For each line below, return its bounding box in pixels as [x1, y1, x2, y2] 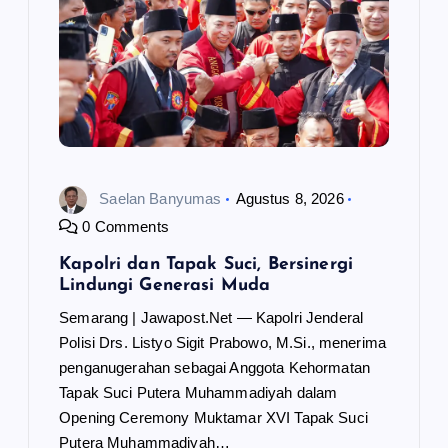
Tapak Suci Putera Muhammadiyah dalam [59, 384, 338, 402]
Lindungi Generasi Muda [59, 277, 271, 295]
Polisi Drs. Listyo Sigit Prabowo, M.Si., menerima [59, 334, 387, 352]
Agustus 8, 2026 [235, 190, 344, 208]
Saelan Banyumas [99, 190, 222, 208]
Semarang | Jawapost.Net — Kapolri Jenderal [59, 309, 364, 327]
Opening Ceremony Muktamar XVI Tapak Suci [59, 409, 368, 427]
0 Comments [78, 218, 169, 236]
